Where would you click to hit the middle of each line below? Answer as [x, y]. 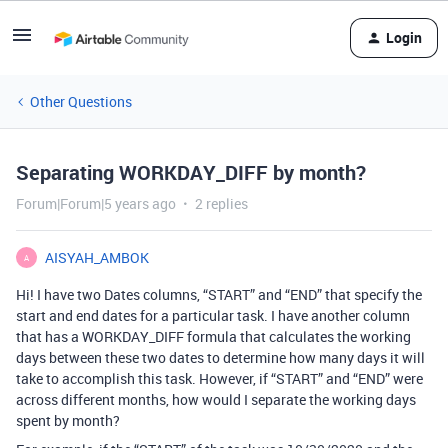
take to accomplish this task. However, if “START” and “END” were [219, 378]
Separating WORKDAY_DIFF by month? [191, 172]
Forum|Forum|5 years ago [96, 203]
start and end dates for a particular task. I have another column [213, 315]
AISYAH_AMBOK [97, 257]
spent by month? [68, 420]
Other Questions [81, 101]
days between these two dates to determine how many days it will [220, 357]
